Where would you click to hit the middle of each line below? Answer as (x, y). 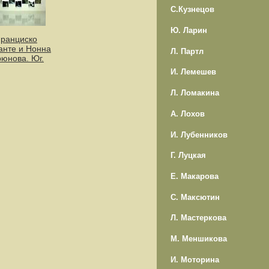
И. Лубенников (199, 134)
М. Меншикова (198, 238)
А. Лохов (187, 113)
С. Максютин (195, 197)
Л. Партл (187, 51)
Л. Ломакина (195, 93)
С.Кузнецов (192, 10)
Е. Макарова (194, 176)
